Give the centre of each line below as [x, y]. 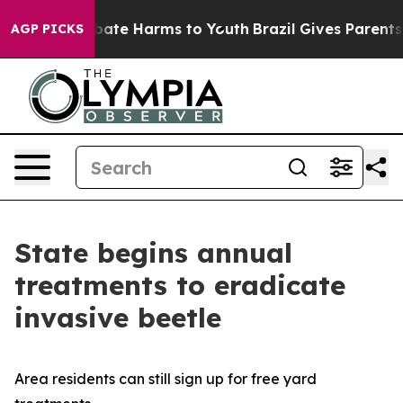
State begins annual [153, 253]
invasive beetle [118, 318]
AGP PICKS [47, 29]
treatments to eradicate [180, 285]
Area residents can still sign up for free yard [166, 379]
